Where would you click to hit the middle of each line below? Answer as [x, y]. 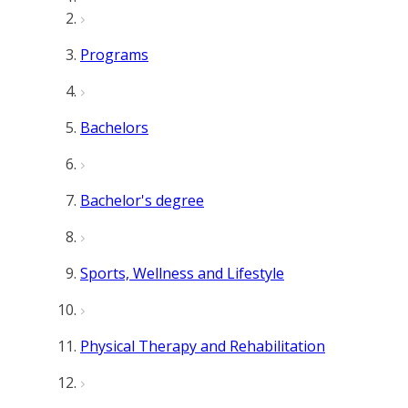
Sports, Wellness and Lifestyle [182, 273]
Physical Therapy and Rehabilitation [203, 346]
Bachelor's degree [142, 200]
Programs [114, 55]
